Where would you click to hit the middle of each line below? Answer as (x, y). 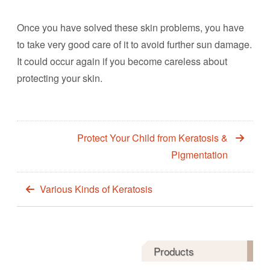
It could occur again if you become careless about (122, 61)
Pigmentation (199, 155)
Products (174, 251)
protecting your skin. (60, 78)
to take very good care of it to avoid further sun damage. (134, 44)
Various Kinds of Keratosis (96, 189)
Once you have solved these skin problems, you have (130, 27)
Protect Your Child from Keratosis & (152, 138)
